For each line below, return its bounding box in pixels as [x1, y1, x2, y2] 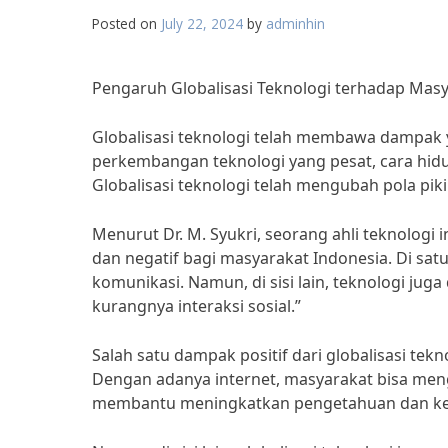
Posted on [92, 14, 161, 33]
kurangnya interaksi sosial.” [92, 295, 301, 317]
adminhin [266, 14, 325, 33]
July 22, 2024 [161, 14, 243, 33]
